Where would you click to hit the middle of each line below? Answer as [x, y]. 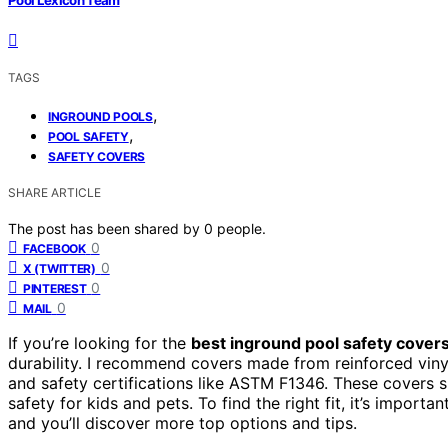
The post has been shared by [106, 228]
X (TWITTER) [59, 268]
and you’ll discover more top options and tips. [182, 422]
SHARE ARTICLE [54, 192]
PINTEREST [55, 288]
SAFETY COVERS [97, 156]
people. [241, 228]
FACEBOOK [54, 248]
